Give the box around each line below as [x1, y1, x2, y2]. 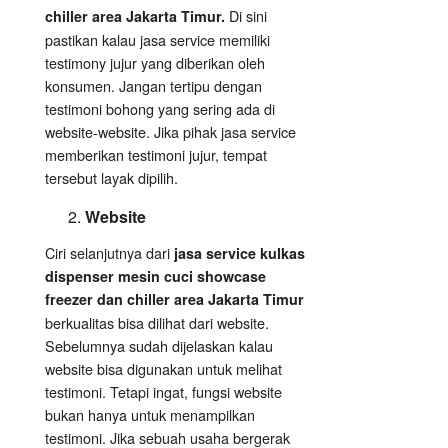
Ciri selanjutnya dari [45, 242, 174, 264]
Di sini [229, 5, 267, 27]
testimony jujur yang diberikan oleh [45, 52, 265, 74]
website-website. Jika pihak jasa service [45, 121, 296, 143]
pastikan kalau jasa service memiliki [45, 29, 270, 51]
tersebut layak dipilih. [45, 167, 178, 189]
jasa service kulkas [174, 243, 305, 264]
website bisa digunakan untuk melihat [45, 358, 282, 380]
